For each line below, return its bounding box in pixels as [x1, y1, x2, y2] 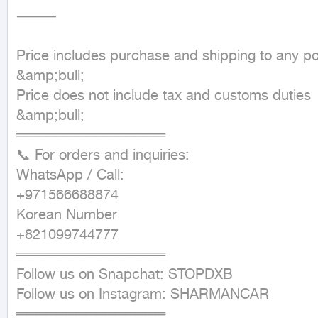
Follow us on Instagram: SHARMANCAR [16, 286, 269, 304]
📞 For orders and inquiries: [16, 147, 190, 165]
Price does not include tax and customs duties [16, 87, 311, 105]
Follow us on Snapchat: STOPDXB [16, 266, 233, 284]
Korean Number [16, 207, 117, 224]
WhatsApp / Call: [16, 167, 124, 185]
